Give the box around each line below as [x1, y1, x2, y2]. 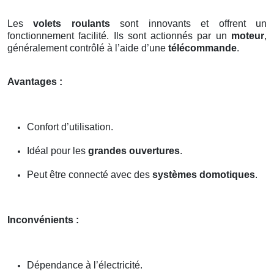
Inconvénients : [7, 214, 79, 225]
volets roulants [33, 18, 110, 29]
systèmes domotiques [152, 169, 255, 180]
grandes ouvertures [88, 145, 180, 156]
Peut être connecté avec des [27, 169, 152, 180]
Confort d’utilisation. [27, 121, 113, 132]
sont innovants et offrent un [109, 18, 267, 29]
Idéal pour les [27, 145, 88, 156]
